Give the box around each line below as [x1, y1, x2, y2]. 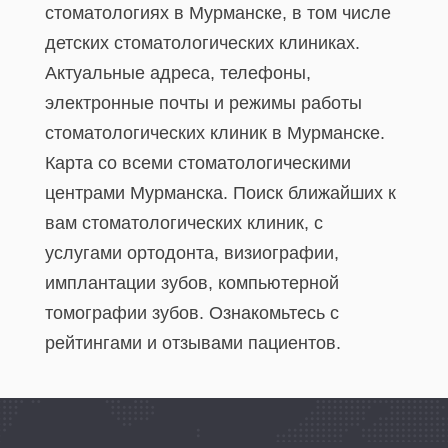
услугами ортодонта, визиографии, [45, 243, 339, 263]
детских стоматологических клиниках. [45, 33, 360, 53]
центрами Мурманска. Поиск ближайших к [45, 183, 396, 203]
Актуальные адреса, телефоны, [45, 63, 311, 83]
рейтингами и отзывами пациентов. [45, 333, 341, 353]
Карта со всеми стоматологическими [45, 153, 351, 173]
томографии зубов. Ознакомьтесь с [45, 303, 339, 323]
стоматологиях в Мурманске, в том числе [45, 3, 391, 23]
